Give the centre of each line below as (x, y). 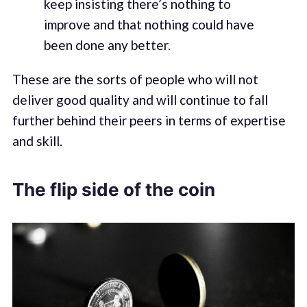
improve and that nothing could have (149, 25)
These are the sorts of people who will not (135, 79)
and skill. (37, 140)
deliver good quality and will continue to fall (140, 99)
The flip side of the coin (113, 190)
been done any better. (107, 45)
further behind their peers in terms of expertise (149, 120)
